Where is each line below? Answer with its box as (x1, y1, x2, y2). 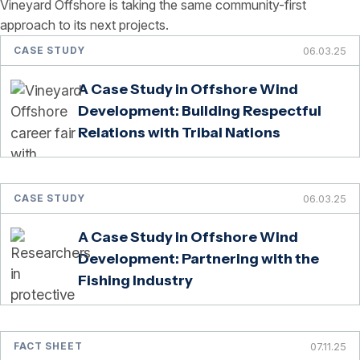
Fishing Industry (78, 272, 193, 289)
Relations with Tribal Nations (78, 124, 283, 141)
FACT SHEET (14, 340, 83, 352)
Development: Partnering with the (78, 250, 319, 268)
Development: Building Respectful (78, 102, 321, 120)
